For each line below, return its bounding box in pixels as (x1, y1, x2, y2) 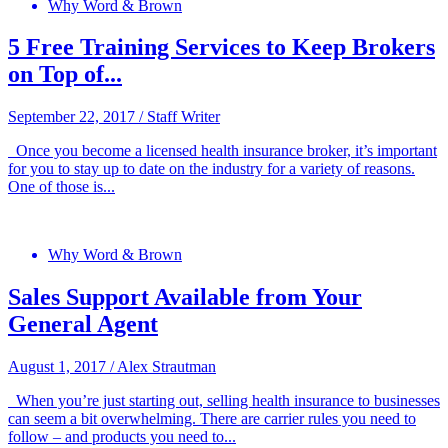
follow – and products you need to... (8, 428, 236, 446)
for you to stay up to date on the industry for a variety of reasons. (8, 160, 415, 178)
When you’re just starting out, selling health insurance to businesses (8, 392, 440, 410)
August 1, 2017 (8, 358, 106, 376)
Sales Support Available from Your (8, 284, 362, 311)
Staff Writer (147, 108, 220, 126)
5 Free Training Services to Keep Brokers (8, 34, 435, 61)
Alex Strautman (117, 358, 216, 376)
